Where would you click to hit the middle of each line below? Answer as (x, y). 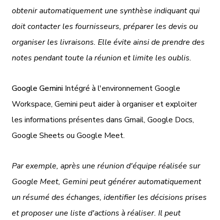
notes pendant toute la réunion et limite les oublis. (102, 58)
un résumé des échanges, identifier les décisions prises (109, 197)
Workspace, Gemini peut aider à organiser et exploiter (104, 104)
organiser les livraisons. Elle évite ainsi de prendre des (108, 42)
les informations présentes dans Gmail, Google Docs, (103, 120)
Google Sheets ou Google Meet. (68, 135)
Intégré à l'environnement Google (122, 88)
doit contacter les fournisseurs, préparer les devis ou (105, 26)
